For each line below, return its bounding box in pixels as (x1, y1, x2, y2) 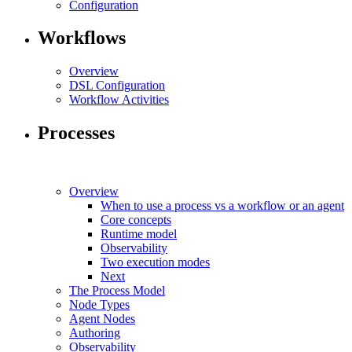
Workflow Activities (69, 93, 169, 107)
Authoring (69, 326, 120, 340)
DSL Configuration (69, 79, 165, 93)
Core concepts (101, 213, 171, 227)
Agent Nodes (69, 312, 135, 326)
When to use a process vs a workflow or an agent (101, 199, 344, 213)
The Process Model (69, 284, 165, 298)
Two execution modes (101, 255, 210, 269)
